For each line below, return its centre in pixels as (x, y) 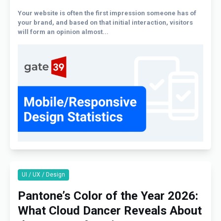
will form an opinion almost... (63, 32)
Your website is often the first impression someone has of (107, 13)
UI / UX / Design (43, 175)
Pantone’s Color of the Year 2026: (108, 196)
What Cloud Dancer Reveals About (110, 211)
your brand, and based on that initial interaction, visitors (105, 22)
